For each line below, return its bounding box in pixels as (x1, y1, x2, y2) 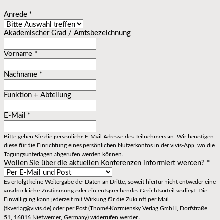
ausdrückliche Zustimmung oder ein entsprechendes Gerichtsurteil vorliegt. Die (4, 187, 207, 193)
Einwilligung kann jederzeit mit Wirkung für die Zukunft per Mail (4, 196, 169, 202)
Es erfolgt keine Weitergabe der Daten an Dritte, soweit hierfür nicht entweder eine (4, 178, 216, 185)
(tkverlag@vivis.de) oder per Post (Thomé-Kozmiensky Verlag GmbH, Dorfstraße (4, 205, 207, 211)
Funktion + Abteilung (4, 91, 71, 99)
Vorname (4, 50, 34, 57)
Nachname (4, 70, 39, 78)
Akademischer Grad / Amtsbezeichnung (4, 29, 131, 37)
